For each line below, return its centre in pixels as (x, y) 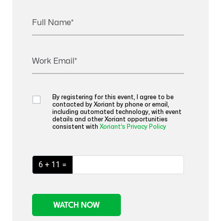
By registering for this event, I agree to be (113, 97)
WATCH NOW (76, 205)
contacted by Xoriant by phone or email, (111, 104)
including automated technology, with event (117, 112)
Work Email (53, 61)
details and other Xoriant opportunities (110, 119)
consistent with (76, 127)
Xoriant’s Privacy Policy (133, 127)
